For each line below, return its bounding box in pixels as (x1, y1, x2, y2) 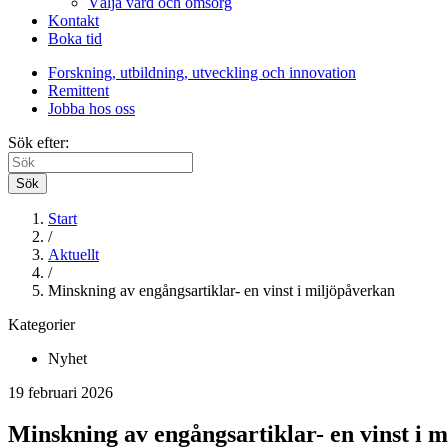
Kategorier (8, 315, 75, 333)
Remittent (48, 81, 109, 99)
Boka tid (48, 29, 102, 47)
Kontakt (48, 11, 99, 29)
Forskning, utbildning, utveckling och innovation (48, 63, 356, 81)
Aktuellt (48, 245, 99, 263)
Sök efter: (8, 133, 69, 151)
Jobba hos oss (48, 99, 135, 117)
